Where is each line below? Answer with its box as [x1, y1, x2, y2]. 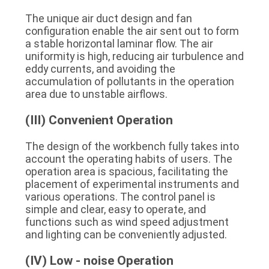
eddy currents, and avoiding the [25, 62, 175, 75]
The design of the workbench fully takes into [25, 139, 239, 153]
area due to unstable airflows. [25, 87, 168, 100]
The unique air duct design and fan [25, 11, 192, 25]
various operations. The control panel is [25, 190, 216, 203]
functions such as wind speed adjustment [25, 215, 229, 228]
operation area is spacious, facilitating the [25, 165, 228, 178]
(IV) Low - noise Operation [25, 253, 174, 268]
